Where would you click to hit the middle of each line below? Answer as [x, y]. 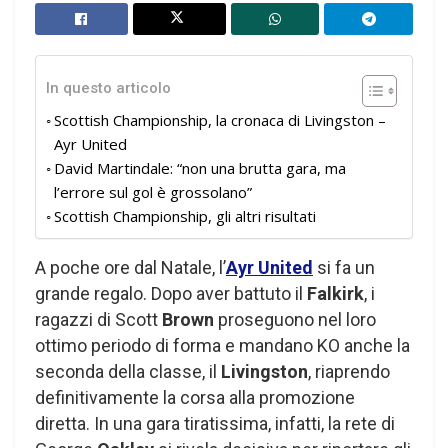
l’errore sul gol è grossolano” [153, 191]
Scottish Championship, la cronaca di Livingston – [220, 119]
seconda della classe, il [128, 371]
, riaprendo [349, 371]
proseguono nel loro [295, 319]
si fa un [344, 267]
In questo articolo [108, 88]
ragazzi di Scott [98, 319]
